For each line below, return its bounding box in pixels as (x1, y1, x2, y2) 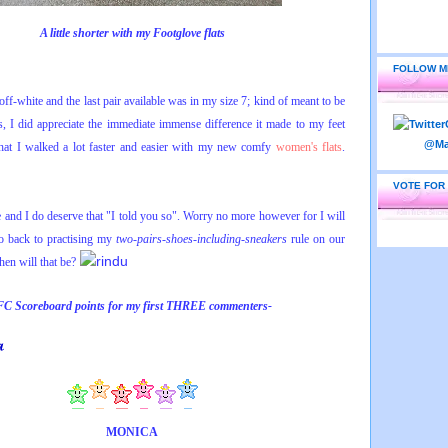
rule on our (287, 232, 345, 246)
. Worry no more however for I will (176, 209, 346, 223)
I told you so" (111, 209, 177, 223)
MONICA (106, 425, 158, 439)
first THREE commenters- (140, 299, 272, 313)
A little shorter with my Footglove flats (39, 26, 225, 40)
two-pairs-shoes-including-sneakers (116, 232, 287, 246)
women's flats (275, 140, 343, 154)
